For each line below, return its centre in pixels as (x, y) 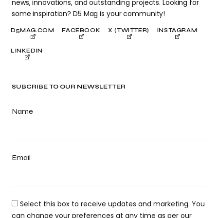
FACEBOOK (81, 30)
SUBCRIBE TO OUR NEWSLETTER (69, 86)
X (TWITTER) (129, 30)
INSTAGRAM (177, 30)
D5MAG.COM (33, 30)
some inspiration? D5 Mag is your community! (89, 13)
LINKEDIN (27, 50)
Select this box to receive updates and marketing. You (112, 204)
